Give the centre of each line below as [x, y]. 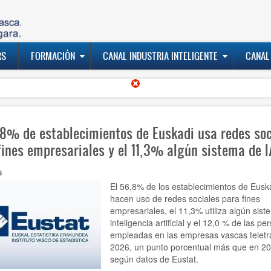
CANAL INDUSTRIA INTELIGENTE [160, 56]
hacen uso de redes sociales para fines [185, 199]
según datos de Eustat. [154, 259]
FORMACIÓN [53, 56]
